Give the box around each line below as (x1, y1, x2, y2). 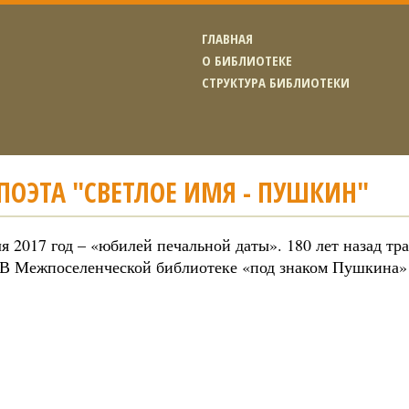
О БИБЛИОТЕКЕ (202, 51, 292, 69)
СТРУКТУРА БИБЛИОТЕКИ (202, 73, 350, 91)
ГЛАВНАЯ (202, 29, 253, 47)
